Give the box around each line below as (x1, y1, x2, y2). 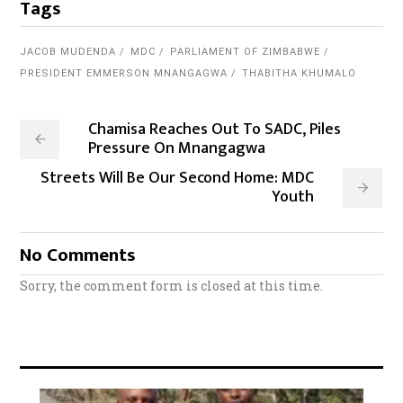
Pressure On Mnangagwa (88, 135, 266, 163)
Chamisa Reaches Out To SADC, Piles (88, 116, 342, 144)
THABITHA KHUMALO (242, 67, 357, 80)
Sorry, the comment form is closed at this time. (20, 277, 324, 295)
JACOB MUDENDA (20, 46, 117, 58)
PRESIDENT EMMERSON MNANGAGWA (20, 67, 228, 80)
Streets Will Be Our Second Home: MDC (40, 165, 315, 193)
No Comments (20, 239, 137, 272)
